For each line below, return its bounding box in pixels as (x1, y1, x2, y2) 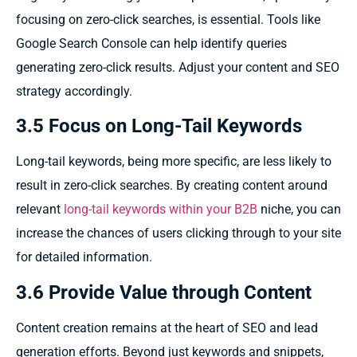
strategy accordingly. (16, 83, 132, 99)
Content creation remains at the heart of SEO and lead (16, 320, 318, 335)
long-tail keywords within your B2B (64, 202, 257, 218)
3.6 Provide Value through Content (16, 280, 312, 304)
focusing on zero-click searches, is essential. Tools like (16, 11, 320, 27)
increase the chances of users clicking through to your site (16, 226, 341, 241)
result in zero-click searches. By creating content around (16, 178, 328, 194)
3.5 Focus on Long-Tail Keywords (16, 115, 302, 138)
